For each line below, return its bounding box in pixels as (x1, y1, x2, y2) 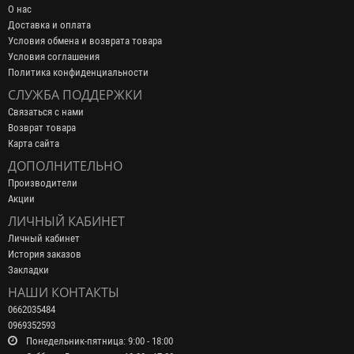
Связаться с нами (8, 106, 84, 119)
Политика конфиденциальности (8, 66, 149, 79)
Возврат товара (8, 122, 76, 134)
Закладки (8, 264, 49, 277)
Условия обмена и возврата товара (8, 35, 162, 47)
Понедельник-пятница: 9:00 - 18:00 (24, 335, 173, 348)
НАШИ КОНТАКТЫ (8, 284, 119, 302)
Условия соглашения (8, 51, 100, 63)
